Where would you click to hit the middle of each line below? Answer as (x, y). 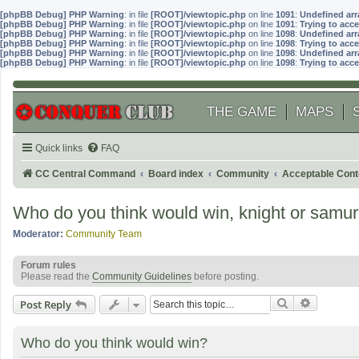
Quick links (59, 148)
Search (305, 304)
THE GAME (242, 112)
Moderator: (38, 234)
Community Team (104, 234)
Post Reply (46, 305)
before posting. (225, 277)
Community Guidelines (142, 277)
